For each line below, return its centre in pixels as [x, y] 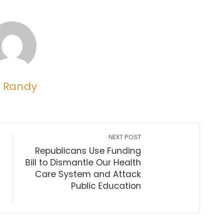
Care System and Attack [88, 174]
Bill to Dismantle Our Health [83, 163]
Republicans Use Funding [88, 151]
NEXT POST [125, 137]
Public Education [106, 186]
